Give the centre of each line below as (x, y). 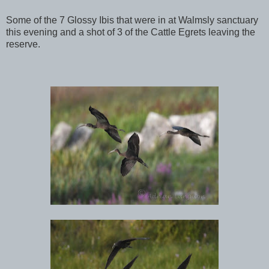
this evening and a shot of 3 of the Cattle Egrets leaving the (131, 32)
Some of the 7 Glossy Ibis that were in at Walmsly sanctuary (132, 20)
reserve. (23, 44)
